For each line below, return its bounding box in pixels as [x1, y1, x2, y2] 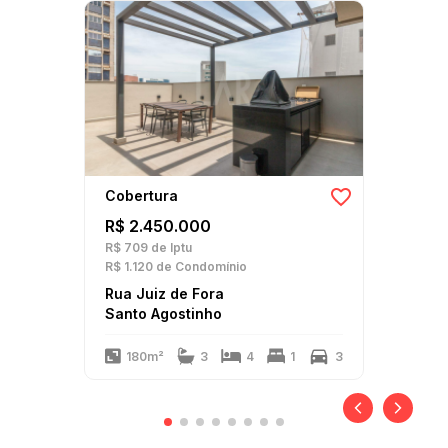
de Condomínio [153, 259, 247, 274]
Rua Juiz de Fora [105, 285, 224, 302]
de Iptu [148, 240, 192, 255]
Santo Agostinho [105, 305, 222, 322]
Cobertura [105, 187, 178, 204]
